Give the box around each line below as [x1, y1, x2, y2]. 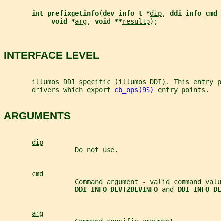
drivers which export [4, 85, 114, 94]
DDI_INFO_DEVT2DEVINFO [75, 185, 162, 194]
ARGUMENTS [4, 110, 71, 121]
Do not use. [4, 146, 118, 154]
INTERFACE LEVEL [4, 49, 99, 61]
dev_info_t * [103, 9, 150, 17]
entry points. [154, 85, 209, 94]
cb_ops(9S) [114, 85, 154, 94]
